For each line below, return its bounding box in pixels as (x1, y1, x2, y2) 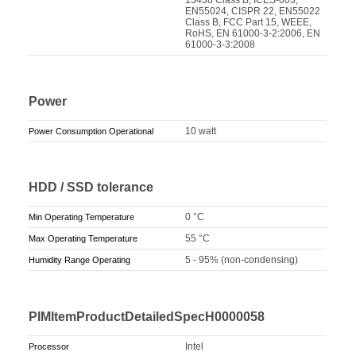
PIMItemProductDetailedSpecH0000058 (29, 310, 265, 324)
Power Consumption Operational (29, 126, 154, 136)
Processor (29, 342, 70, 352)
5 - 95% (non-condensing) (185, 254, 299, 266)
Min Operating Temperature (29, 212, 135, 222)
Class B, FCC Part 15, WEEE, (185, 16, 312, 28)
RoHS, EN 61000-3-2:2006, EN (185, 27, 321, 39)
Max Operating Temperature (29, 234, 138, 244)
